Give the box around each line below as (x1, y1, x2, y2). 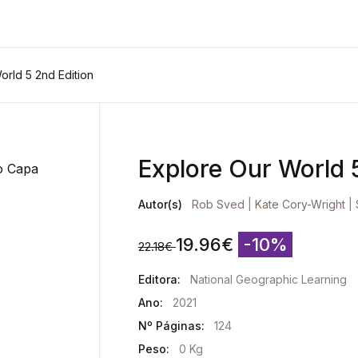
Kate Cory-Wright (255, 197, 345, 212)
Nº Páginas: (138, 319, 205, 333)
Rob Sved (192, 197, 245, 212)
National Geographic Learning (190, 272, 347, 287)
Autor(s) (138, 197, 182, 212)
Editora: (138, 272, 181, 287)
